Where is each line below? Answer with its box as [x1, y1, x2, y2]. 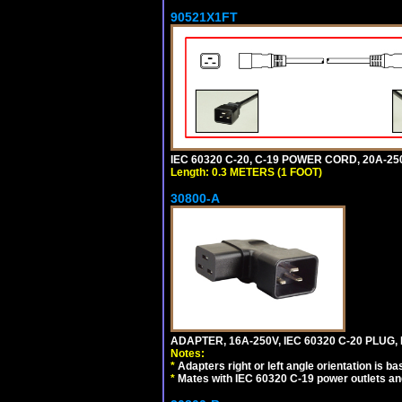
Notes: [170, 346, 205, 360]
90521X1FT [170, 9, 238, 24]
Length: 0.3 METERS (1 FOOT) [170, 165, 322, 179]
